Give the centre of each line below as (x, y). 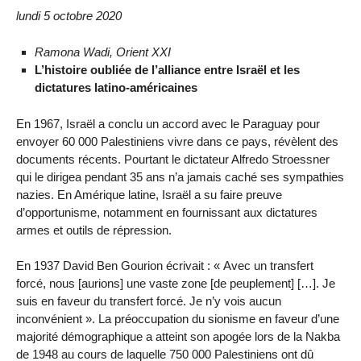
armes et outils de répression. (94, 230)
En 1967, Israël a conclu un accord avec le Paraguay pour (168, 123)
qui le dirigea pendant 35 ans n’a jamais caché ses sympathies (180, 176)
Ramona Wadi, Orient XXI (102, 52)
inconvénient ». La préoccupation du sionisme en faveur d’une (178, 319)
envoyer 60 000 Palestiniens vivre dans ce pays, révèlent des (177, 141)
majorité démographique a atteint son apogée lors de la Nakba (178, 337)
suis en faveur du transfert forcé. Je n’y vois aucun (149, 301)
